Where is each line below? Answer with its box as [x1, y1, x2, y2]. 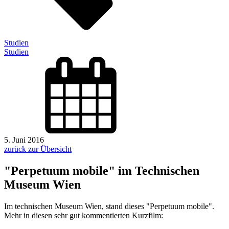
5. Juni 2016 [4, 135, 44, 145]
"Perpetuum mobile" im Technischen [4, 164, 199, 178]
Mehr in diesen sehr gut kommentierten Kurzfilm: [4, 211, 165, 220]
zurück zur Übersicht [4, 145, 72, 154]
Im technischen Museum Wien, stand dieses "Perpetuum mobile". [4, 202, 216, 211]
